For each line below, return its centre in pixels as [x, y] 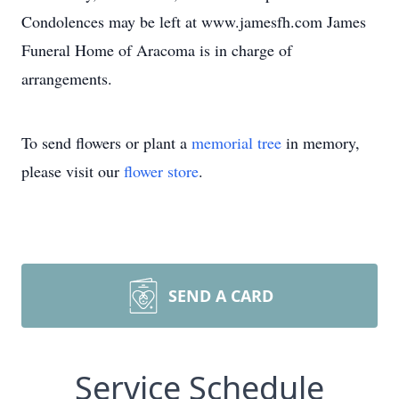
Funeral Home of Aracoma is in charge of [157, 50]
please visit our [73, 171]
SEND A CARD [221, 296]
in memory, [321, 142]
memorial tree [236, 142]
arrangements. [67, 78]
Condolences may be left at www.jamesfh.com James [194, 21]
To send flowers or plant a [106, 142]
